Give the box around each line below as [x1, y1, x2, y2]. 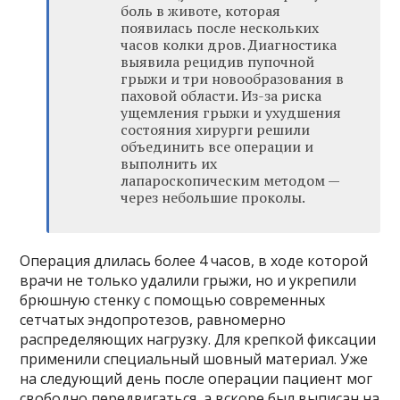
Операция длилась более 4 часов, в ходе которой [20, 251, 369, 271]
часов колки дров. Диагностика [121, 35, 337, 55]
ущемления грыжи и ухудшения [121, 103, 342, 123]
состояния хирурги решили [121, 120, 311, 140]
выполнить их [121, 154, 218, 174]
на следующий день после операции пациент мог [20, 369, 373, 389]
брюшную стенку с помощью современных [20, 290, 326, 311]
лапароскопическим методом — [121, 171, 340, 191]
